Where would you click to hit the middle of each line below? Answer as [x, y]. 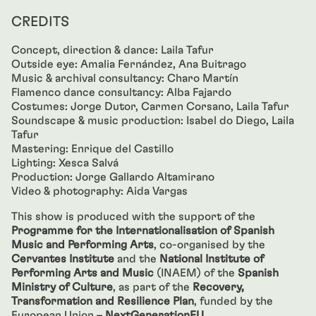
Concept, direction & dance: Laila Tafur [113, 50]
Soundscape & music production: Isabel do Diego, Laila [153, 121]
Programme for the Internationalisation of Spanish [143, 231]
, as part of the [153, 287]
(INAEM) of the [196, 273]
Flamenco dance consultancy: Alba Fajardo [121, 92]
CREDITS [40, 22]
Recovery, [218, 287]
